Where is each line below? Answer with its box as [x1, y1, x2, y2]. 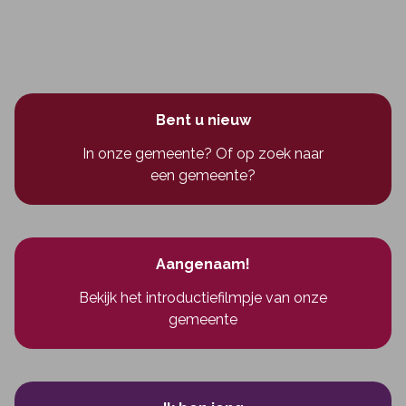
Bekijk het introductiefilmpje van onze [79, 289, 327, 306]
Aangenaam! [156, 256, 250, 273]
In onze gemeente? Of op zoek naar [82, 145, 324, 162]
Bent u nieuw [155, 111, 251, 129]
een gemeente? [150, 167, 256, 184]
